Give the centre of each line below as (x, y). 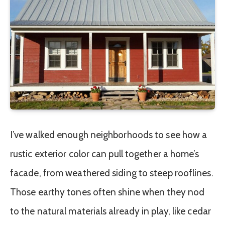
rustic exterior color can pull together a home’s (105, 154)
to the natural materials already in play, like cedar (110, 211)
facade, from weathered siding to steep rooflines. (112, 173)
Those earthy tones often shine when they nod (107, 192)
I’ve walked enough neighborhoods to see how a (109, 135)
